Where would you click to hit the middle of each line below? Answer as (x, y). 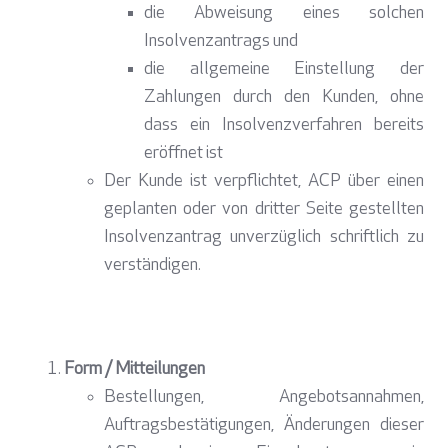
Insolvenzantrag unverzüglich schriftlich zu (264, 238)
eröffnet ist (183, 154)
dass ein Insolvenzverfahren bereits (284, 126)
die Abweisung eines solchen (284, 14)
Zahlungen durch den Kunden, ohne (284, 98)
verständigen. (152, 266)
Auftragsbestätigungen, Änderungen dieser (264, 426)
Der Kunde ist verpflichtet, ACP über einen (264, 182)
